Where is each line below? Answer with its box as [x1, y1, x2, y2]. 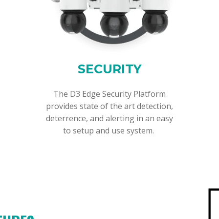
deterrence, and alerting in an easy [46, 112, 173, 124]
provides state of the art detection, [46, 100, 173, 111]
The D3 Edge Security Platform [53, 88, 166, 99]
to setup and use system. [63, 125, 156, 136]
